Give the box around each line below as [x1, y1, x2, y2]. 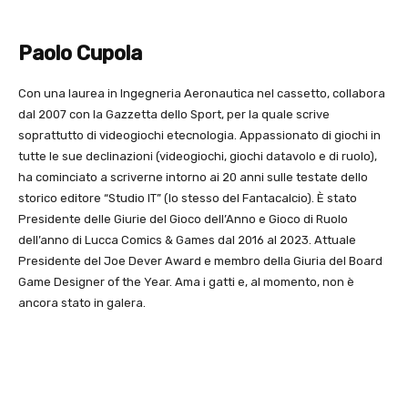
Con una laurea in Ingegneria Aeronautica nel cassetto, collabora [18, 87, 385, 101]
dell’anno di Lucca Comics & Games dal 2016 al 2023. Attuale [18, 233, 356, 248]
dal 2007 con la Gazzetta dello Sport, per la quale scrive [18, 107, 330, 122]
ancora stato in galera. [18, 296, 146, 311]
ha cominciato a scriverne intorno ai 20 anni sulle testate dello [18, 170, 368, 185]
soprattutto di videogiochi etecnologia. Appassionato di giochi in [18, 128, 381, 143]
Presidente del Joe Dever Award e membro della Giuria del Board [18, 254, 382, 269]
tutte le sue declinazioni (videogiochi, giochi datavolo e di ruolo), [18, 149, 377, 164]
